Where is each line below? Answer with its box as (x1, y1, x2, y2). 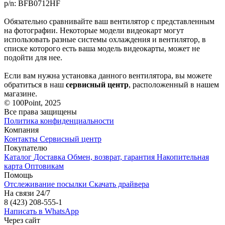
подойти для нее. (4, 53, 62, 62)
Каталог (4, 152, 34, 161)
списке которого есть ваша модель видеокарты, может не (4, 44, 200, 53)
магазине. (4, 89, 37, 98)
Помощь (4, 170, 33, 179)
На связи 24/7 (4, 188, 50, 197)
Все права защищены (4, 107, 77, 116)
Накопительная (157, 152, 209, 161)
